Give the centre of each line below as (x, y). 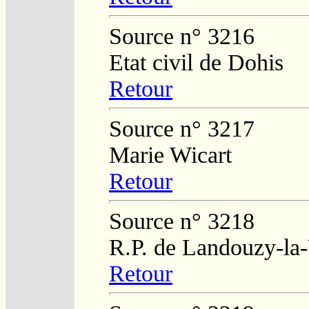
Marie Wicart (170, 154)
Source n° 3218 (182, 221)
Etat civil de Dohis (196, 62)
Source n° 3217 (182, 128)
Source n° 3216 (182, 36)
